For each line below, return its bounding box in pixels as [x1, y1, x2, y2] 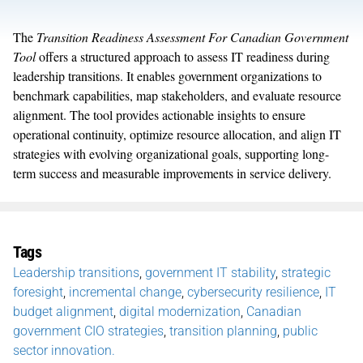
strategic [281, 264, 331, 280]
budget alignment [13, 303, 113, 319]
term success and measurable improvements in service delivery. [13, 164, 331, 181]
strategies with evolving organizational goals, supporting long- [13, 144, 329, 162]
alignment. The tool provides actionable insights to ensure [13, 105, 305, 123]
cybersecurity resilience [187, 284, 319, 300]
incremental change [69, 284, 181, 300]
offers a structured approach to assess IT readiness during [36, 47, 330, 65]
